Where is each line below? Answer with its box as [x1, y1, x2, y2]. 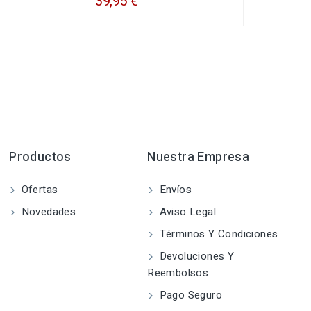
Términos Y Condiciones [156, 226, 278, 242]
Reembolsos [147, 265, 209, 281]
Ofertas [18, 182, 58, 198]
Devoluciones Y [156, 249, 235, 264]
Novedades [18, 204, 76, 220]
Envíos [156, 182, 192, 198]
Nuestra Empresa [147, 148, 250, 167]
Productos [9, 148, 72, 167]
